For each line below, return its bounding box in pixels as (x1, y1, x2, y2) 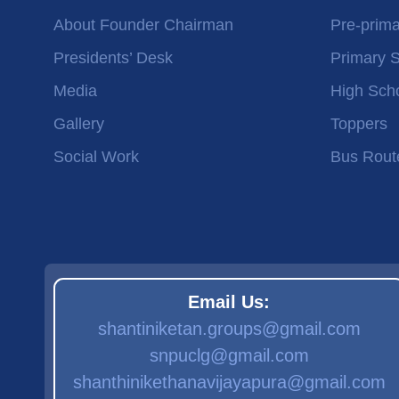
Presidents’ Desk (53, 49, 173, 67)
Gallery (53, 115, 104, 133)
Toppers (330, 115, 387, 133)
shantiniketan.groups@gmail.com (97, 319, 361, 338)
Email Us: (188, 292, 271, 312)
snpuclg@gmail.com (149, 346, 309, 365)
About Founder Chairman (53, 16, 233, 34)
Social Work (53, 148, 139, 166)
